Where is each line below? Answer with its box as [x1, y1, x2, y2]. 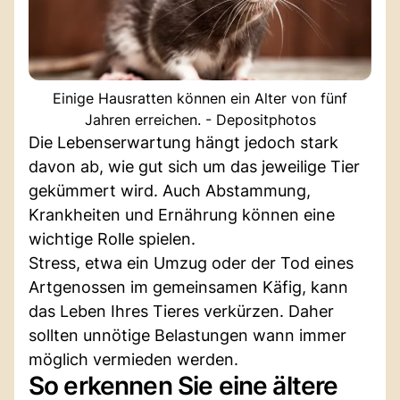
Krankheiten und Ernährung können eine [29, 204, 335, 224]
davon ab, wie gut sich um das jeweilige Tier [29, 156, 360, 176]
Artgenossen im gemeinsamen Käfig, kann [29, 277, 348, 296]
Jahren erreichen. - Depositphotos [84, 110, 316, 129]
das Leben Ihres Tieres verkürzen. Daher [29, 301, 334, 321]
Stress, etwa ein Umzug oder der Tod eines [29, 253, 354, 272]
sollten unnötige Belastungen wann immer [29, 325, 346, 345]
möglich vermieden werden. [29, 349, 238, 369]
